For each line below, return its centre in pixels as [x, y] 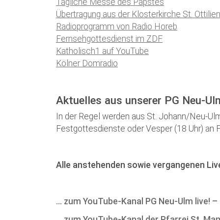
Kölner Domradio [87, 64]
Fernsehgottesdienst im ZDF [109, 39]
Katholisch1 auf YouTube [102, 51]
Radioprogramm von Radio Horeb [117, 27]
